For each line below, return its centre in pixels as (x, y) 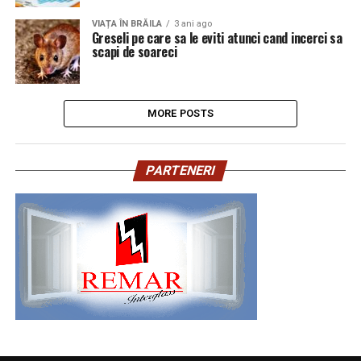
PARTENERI (181, 170)
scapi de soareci (134, 52)
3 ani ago (193, 24)
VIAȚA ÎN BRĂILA (127, 24)
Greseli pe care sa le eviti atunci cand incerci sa (217, 38)
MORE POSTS (180, 113)
